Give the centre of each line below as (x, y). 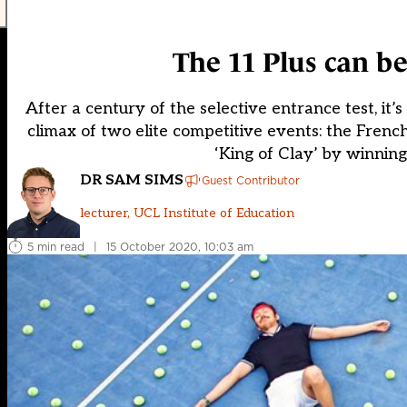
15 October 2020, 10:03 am (180, 246)
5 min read (56, 246)
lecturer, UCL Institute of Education (187, 213)
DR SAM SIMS (132, 180)
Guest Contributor (251, 180)
